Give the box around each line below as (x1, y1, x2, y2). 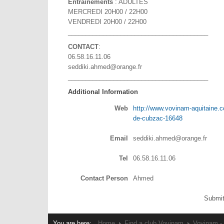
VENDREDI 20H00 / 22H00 (68, 18, 146, 25)
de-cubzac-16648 (133, 114, 182, 122)
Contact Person (80, 174, 128, 182)
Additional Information (68, 88, 138, 95)
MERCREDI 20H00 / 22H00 (68, 8, 147, 15)
